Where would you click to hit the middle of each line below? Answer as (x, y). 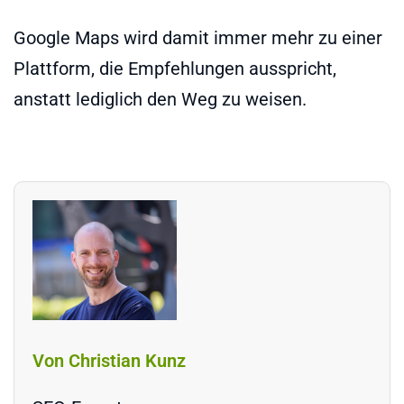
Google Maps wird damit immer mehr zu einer (198, 37)
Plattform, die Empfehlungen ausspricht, (175, 68)
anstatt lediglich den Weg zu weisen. (160, 99)
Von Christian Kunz (109, 361)
